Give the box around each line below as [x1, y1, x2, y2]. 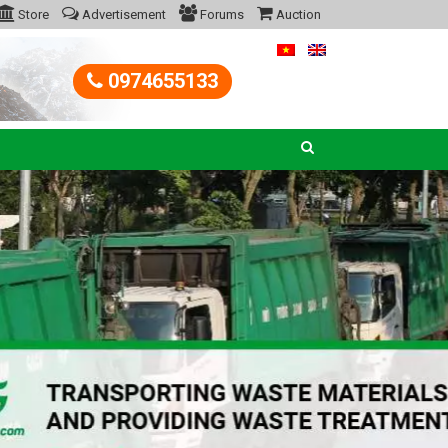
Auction [273, 7, 321, 22]
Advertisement [79, 7, 166, 22]
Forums [197, 7, 244, 22]
